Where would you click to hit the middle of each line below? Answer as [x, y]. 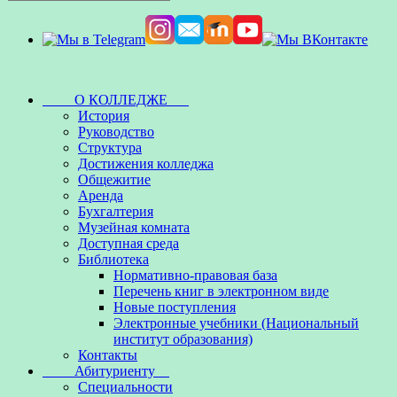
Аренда [101, 195]
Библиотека [113, 259]
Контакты [108, 355]
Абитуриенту [106, 371]
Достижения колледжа [146, 163]
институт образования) [183, 339]
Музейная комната [134, 227]
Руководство [116, 132]
